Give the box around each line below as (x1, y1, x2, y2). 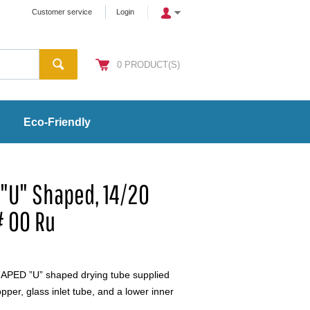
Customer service (32, 8, 92, 16)
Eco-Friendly (24, 116, 91, 129)
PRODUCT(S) (125, 59, 180, 70)
